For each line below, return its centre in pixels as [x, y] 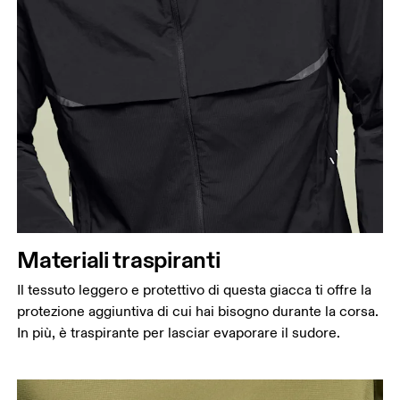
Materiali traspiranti [119, 260]
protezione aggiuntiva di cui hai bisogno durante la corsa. [198, 312]
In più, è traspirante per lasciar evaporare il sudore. [179, 333]
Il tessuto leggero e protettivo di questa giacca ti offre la [195, 291]
